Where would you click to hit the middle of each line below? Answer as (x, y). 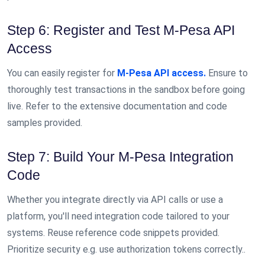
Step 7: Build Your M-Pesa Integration (120, 157)
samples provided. (45, 122)
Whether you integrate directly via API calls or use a (115, 200)
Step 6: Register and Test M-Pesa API (121, 30)
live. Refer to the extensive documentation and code (117, 106)
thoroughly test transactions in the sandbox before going (126, 89)
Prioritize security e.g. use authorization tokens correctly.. (126, 250)
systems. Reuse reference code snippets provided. (113, 233)
